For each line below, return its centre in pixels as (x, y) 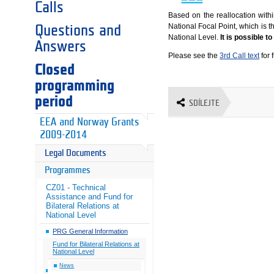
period (54, 101)
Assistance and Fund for (89, 196)
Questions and (78, 30)
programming (75, 85)
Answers (61, 46)
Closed (55, 69)
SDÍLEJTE (205, 103)
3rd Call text (240, 55)
